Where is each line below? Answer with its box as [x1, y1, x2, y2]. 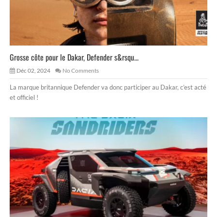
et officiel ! [10, 93, 38, 102]
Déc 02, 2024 [16, 67, 50, 75]
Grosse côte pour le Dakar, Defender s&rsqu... [10, 51, 139, 63]
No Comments [62, 67, 99, 75]
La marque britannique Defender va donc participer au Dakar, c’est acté [10, 83, 206, 92]
